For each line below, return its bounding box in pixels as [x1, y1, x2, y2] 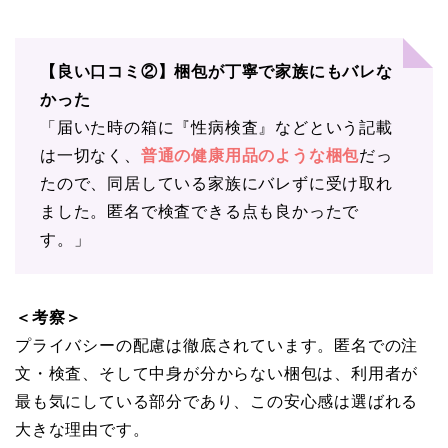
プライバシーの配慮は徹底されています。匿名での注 [15, 336, 419, 354]
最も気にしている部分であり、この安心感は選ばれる [15, 392, 419, 410]
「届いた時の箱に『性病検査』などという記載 [40, 118, 393, 136]
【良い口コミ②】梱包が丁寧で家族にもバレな [40, 62, 393, 80]
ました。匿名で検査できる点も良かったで [40, 202, 360, 220]
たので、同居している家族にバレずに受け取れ [40, 174, 393, 192]
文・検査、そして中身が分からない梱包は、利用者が [15, 364, 419, 382]
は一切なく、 [40, 146, 141, 164]
